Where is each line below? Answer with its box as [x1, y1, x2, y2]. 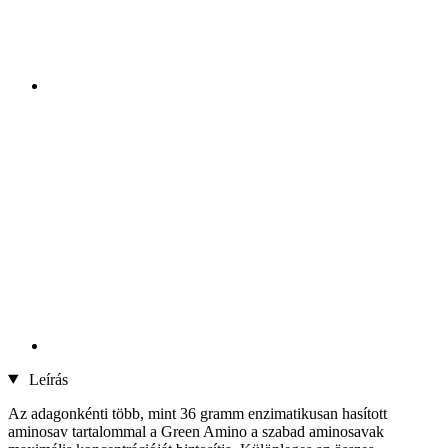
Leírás [24, 370, 68, 388]
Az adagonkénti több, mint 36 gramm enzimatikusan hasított [8, 404, 387, 422]
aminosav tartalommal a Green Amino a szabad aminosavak [8, 422, 384, 440]
